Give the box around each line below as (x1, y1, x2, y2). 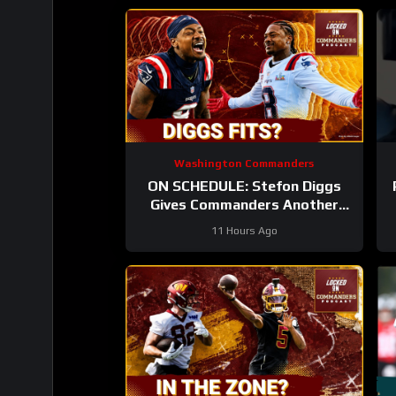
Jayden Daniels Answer (167, 214, 322, 232)
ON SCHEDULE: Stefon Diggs (147, 177, 341, 194)
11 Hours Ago (210, 224, 278, 237)
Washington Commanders (174, 156, 315, 170)
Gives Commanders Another (149, 195, 339, 213)
